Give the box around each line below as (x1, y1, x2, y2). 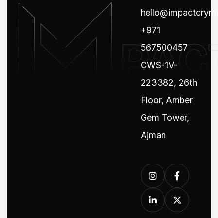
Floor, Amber (140, 95, 193, 105)
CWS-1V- (140, 60, 178, 70)
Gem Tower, (140, 112, 189, 123)
